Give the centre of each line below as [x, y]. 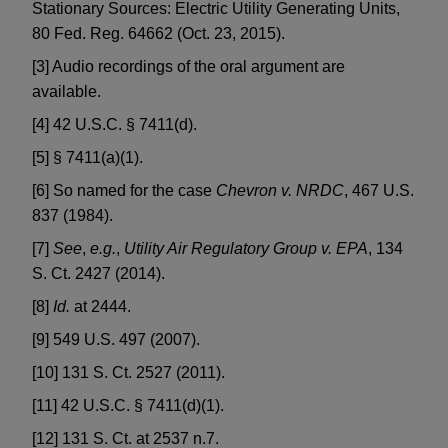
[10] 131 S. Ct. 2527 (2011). [128, 373]
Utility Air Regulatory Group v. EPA [246, 249]
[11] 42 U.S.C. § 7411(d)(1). [128, 406]
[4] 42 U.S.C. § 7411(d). [114, 125]
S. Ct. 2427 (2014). [98, 274]
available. [66, 92]
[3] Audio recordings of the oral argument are [188, 67]
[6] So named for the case [124, 191]
